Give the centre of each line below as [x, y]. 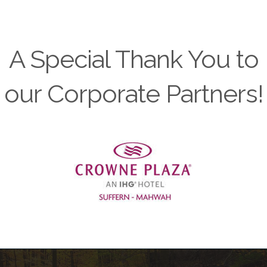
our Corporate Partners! [133, 94]
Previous [23, 170]
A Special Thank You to [133, 60]
